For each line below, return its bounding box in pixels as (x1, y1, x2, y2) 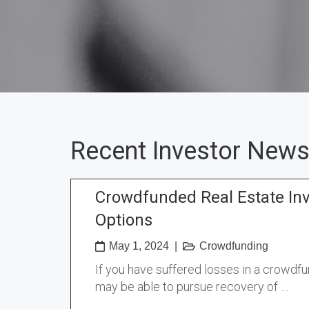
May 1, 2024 (109, 240, 169, 252)
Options (95, 210, 152, 230)
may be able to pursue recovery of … (95, 279, 288, 294)
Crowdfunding (199, 240, 268, 252)
